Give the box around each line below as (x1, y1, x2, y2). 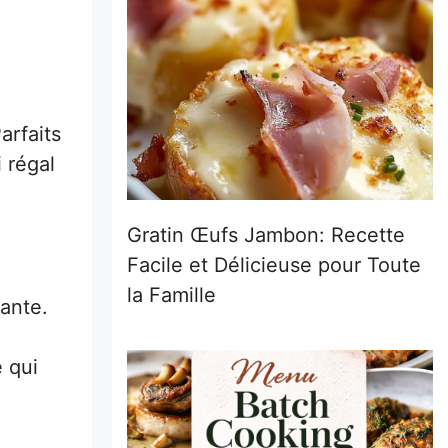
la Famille (127, 282, 216, 307)
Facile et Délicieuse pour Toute (127, 252, 421, 277)
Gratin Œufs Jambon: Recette (127, 222, 405, 247)
